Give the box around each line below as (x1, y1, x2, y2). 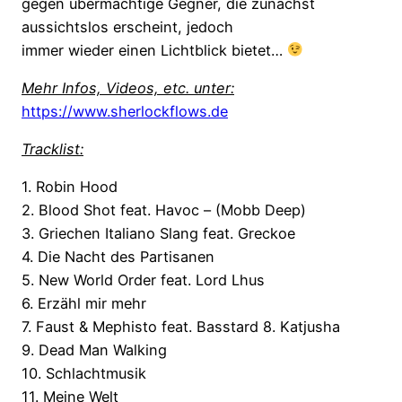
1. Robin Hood (22, 178, 118, 197)
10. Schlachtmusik (22, 364, 146, 383)
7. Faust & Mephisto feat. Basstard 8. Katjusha (22, 318, 340, 336)
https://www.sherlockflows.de (22, 101, 228, 120)
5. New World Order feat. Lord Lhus (22, 271, 265, 290)
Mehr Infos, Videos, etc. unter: (22, 78, 234, 97)
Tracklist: (22, 140, 83, 159)
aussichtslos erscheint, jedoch (22, 17, 233, 36)
